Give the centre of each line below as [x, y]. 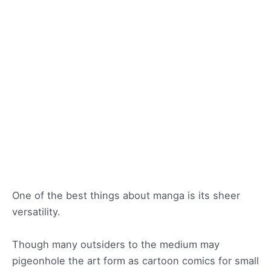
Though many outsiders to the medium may [116, 244]
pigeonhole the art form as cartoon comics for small [135, 260]
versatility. [36, 212]
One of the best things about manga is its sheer [126, 196]
